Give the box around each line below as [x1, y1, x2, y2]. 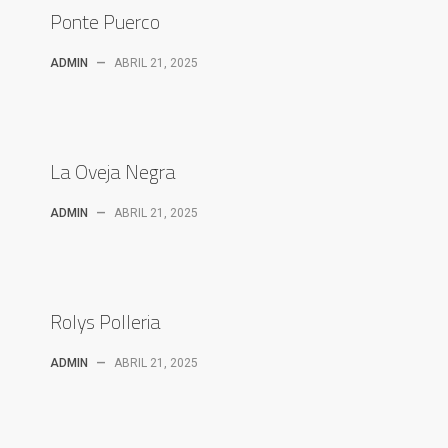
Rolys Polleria [50, 303, 161, 340]
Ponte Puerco [50, 3, 160, 40]
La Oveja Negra [50, 153, 176, 190]
